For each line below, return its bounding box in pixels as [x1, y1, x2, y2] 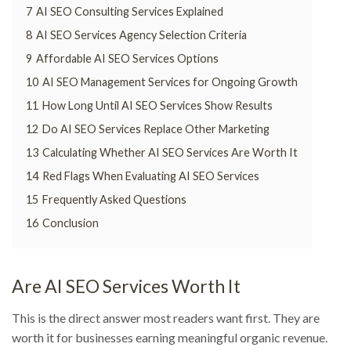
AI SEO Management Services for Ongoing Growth [42, 75, 298, 89]
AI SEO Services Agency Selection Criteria [36, 28, 247, 42]
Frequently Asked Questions [42, 193, 186, 207]
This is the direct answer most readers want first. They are [12, 310, 320, 326]
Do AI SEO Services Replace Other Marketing [42, 122, 270, 136]
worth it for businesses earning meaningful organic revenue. [12, 330, 327, 346]
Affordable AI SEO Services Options [36, 52, 219, 66]
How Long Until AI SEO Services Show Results [42, 99, 273, 113]
